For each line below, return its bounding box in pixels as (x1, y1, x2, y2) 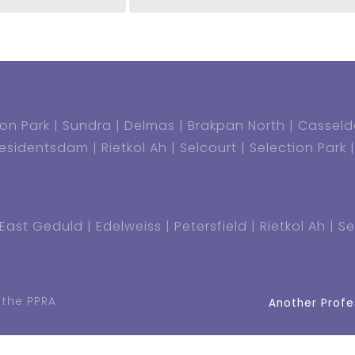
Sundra (63, 116, 112, 135)
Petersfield (174, 216, 247, 235)
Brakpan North (188, 116, 285, 135)
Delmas (124, 116, 175, 135)
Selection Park (250, 138, 346, 157)
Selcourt (180, 138, 237, 157)
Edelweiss (96, 216, 162, 235)
